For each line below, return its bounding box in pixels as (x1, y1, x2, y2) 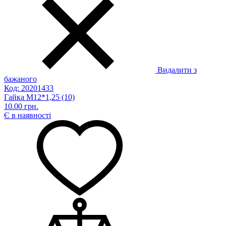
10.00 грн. (4, 102, 38, 111)
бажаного (4, 75, 37, 84)
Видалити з (157, 66, 197, 75)
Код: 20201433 (4, 84, 53, 93)
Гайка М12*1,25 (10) (4, 93, 75, 102)
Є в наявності (4, 111, 51, 120)
